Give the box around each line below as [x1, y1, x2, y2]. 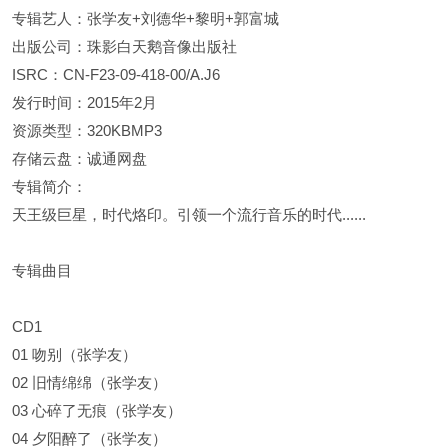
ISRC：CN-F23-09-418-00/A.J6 [12, 66, 220, 83]
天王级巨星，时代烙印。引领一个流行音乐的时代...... [12, 206, 366, 223]
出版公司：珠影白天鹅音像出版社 [12, 38, 237, 55]
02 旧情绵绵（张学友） [12, 374, 167, 391]
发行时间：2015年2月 [12, 94, 157, 111]
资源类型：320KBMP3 [12, 122, 162, 139]
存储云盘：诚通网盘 [12, 150, 147, 167]
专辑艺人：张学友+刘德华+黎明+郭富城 [12, 10, 279, 27]
